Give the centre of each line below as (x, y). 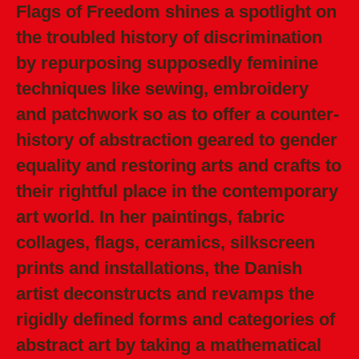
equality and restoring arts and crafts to (179, 166)
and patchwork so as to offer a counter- (177, 115)
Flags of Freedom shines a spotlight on (176, 12)
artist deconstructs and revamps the (165, 294)
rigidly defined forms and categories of (175, 320)
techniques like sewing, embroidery (162, 89)
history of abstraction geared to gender (177, 140)
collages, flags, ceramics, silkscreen (165, 243)
